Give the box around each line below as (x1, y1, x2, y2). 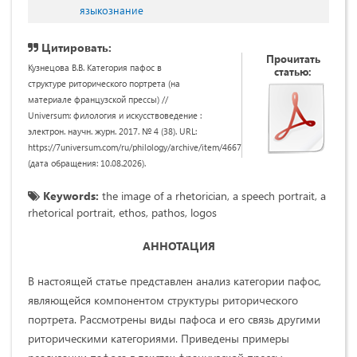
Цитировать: (38, 39, 112, 55)
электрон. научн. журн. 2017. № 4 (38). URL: (28, 124, 197, 137)
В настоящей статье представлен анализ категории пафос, (28, 273, 321, 288)
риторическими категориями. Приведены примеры (28, 330, 289, 346)
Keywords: (40, 187, 99, 203)
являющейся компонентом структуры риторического (28, 292, 298, 308)
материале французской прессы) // (28, 92, 168, 105)
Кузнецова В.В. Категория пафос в (28, 61, 162, 73)
